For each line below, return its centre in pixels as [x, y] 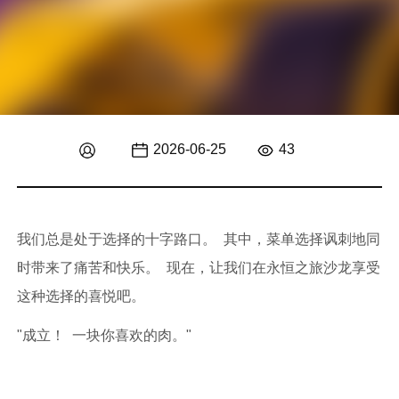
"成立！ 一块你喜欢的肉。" [104, 335]
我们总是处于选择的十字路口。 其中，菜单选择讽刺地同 [199, 239]
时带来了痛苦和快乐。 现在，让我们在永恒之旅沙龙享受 [199, 268]
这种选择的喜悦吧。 [81, 296]
